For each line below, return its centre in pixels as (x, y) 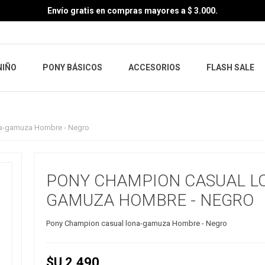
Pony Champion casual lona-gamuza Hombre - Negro (136, 223)
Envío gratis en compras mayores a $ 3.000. (132, 11)
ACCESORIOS (154, 68)
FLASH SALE (230, 68)
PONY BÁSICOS (72, 68)
